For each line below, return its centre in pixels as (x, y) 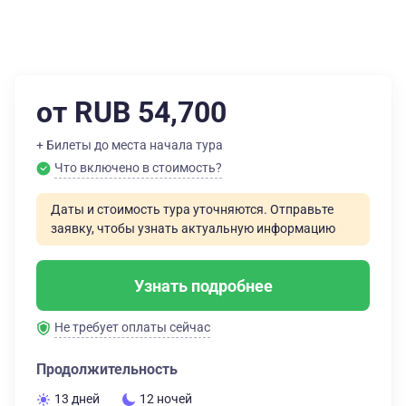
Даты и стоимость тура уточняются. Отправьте (192, 209)
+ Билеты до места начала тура (130, 145)
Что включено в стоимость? (138, 168)
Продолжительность (107, 369)
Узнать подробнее (203, 285)
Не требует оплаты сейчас (132, 327)
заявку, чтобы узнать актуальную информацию (193, 228)
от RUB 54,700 (131, 112)
